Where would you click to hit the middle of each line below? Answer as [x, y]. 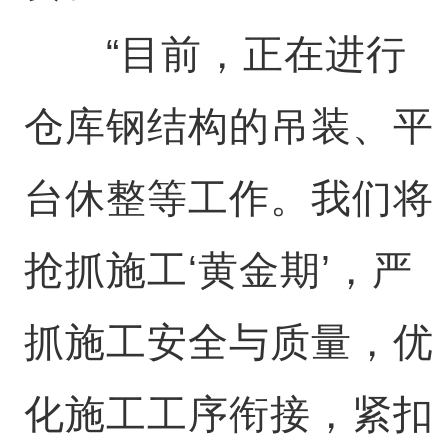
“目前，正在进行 [215, 54]
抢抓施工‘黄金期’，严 [218, 270]
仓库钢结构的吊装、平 [228, 126]
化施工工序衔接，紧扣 [228, 414]
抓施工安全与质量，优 [228, 342]
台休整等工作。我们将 [228, 198]
